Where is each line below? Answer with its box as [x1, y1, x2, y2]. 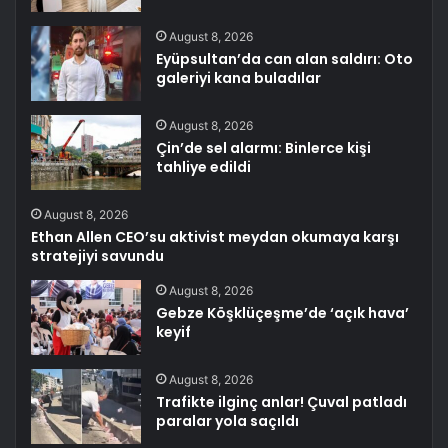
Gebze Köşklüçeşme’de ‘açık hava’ [156, 303, 410, 324]
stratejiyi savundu [31, 246, 165, 267]
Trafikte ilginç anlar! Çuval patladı [156, 392, 408, 413]
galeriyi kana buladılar [156, 68, 322, 89]
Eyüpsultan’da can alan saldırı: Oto [156, 49, 414, 70]
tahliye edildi [156, 157, 252, 178]
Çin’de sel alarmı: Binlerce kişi [156, 138, 372, 159]
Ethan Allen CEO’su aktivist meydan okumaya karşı [31, 227, 400, 248]
